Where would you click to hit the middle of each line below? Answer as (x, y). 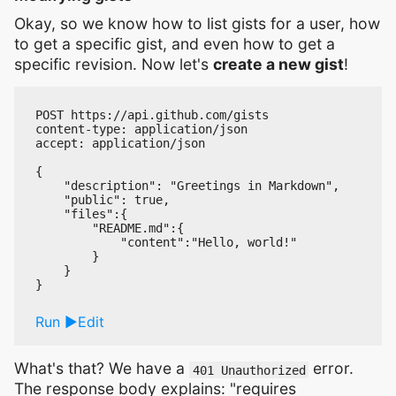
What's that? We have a (102, 369)
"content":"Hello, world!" (166, 243)
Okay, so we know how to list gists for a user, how (197, 24)
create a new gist (278, 65)
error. (331, 369)
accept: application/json (120, 144)
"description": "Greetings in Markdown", (187, 186)
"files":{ (81, 214)
